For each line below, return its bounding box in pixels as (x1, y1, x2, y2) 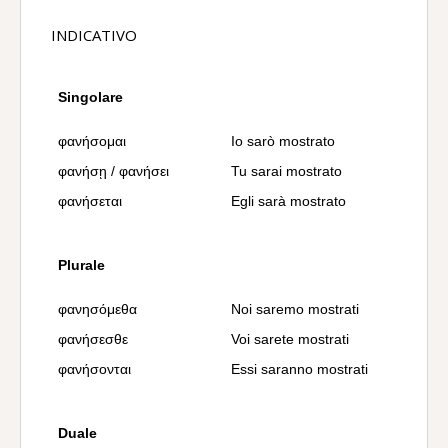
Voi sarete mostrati (231, 331, 349, 347)
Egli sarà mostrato (231, 193, 346, 209)
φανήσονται (58, 361, 131, 377)
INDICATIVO (51, 25, 137, 45)
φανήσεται (58, 193, 122, 209)
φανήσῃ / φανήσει (58, 163, 169, 179)
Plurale (58, 257, 105, 273)
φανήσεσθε (58, 331, 128, 347)
